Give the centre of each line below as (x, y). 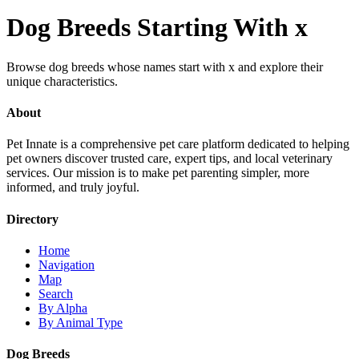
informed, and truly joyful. (73, 188)
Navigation (67, 264)
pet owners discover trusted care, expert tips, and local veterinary (169, 159)
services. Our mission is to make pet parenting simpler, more (158, 173)
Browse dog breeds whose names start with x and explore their (165, 67)
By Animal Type (81, 322)
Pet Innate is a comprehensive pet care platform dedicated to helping (178, 144)
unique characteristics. (62, 81)
